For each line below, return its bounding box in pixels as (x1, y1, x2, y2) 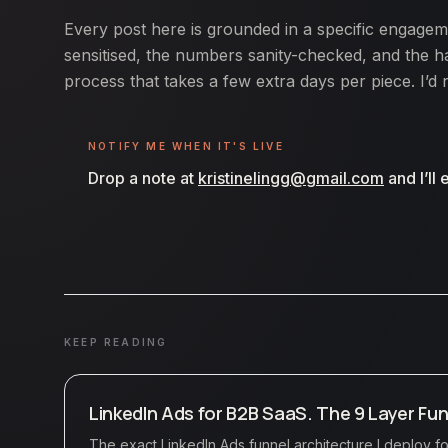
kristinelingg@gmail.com (198, 168, 384, 189)
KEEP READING (64, 336, 168, 349)
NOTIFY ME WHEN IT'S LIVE (88, 140, 284, 153)
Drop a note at (88, 168, 194, 189)
